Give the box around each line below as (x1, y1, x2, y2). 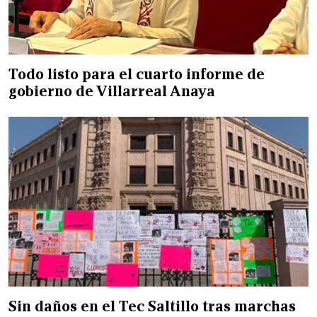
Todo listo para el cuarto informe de (8, 64, 265, 83)
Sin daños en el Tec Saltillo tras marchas (8, 296, 296, 316)
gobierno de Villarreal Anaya (8, 81, 215, 100)
